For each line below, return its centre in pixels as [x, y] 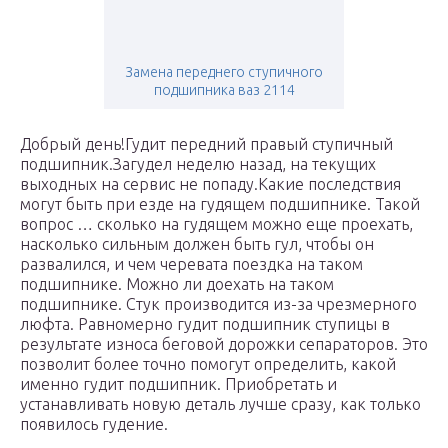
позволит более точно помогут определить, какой [208, 364]
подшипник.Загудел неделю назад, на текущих [198, 164]
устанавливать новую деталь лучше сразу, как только [220, 404]
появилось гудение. [94, 424]
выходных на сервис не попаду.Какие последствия [210, 184]
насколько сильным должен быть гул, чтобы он [197, 244]
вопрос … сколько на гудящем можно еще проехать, [216, 224]
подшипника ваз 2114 [224, 90]
